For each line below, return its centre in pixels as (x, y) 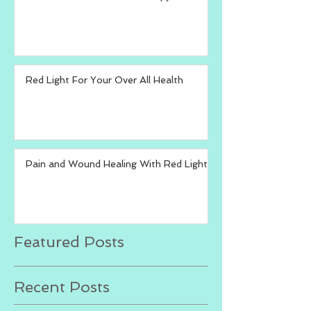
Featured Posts (69, 242)
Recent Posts (62, 287)
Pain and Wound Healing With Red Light (117, 164)
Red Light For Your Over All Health (104, 80)
